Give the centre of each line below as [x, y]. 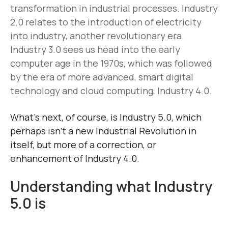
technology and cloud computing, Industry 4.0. [111, 91]
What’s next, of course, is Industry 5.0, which [106, 117]
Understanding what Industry [111, 187]
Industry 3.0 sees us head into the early [95, 50]
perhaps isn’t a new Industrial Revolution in [103, 131]
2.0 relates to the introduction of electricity [106, 22]
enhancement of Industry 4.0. [77, 159]
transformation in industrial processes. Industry [114, 8]
